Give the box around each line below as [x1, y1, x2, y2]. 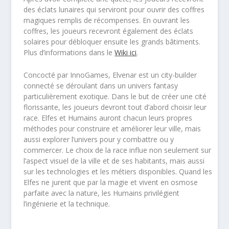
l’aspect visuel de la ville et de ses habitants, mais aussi [24, 155, 205, 166]
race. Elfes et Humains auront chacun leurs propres [24, 112, 193, 123]
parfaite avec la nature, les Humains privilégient [24, 188, 180, 198]
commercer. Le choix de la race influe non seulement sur [24, 145, 212, 155]
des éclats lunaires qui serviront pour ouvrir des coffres [24, 5, 205, 15]
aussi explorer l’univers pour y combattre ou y [24, 134, 174, 144]
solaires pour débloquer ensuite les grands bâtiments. [24, 37, 201, 47]
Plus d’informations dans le [24, 48, 115, 58]
